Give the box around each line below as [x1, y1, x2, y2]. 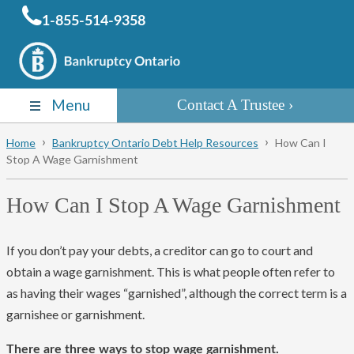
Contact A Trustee [177, 96, 285, 113]
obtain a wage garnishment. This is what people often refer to [6, 264, 335, 280]
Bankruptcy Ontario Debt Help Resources [52, 136, 258, 149]
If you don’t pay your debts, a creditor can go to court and [6, 243, 313, 258]
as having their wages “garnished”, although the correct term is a [6, 285, 347, 301]
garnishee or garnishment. [6, 307, 145, 322]
